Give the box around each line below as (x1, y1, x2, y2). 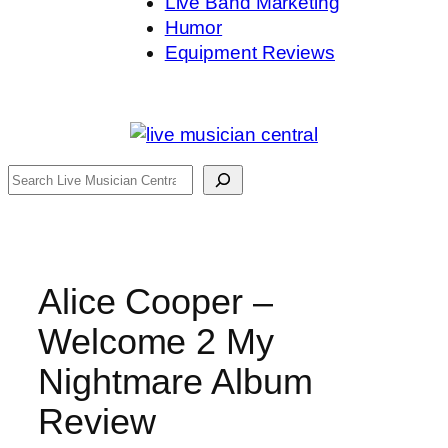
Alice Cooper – (38, 280, 273, 322)
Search (7, 166, 69, 187)
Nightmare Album (38, 360, 313, 402)
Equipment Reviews (164, 41, 335, 63)
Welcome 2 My (38, 320, 274, 362)
